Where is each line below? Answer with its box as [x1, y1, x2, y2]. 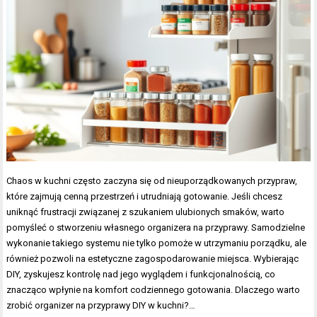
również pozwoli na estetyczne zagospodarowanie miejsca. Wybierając [6, 253, 299, 265]
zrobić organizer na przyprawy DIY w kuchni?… [6, 300, 196, 311]
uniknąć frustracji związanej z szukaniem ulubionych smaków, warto [6, 207, 285, 218]
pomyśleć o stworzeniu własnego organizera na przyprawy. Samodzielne [6, 222, 306, 234]
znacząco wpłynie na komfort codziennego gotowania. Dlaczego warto [6, 284, 301, 296]
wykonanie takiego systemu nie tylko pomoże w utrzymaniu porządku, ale [6, 238, 307, 249]
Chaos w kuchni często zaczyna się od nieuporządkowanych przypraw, [6, 175, 298, 187]
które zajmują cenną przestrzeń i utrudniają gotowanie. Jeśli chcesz [6, 191, 283, 202]
